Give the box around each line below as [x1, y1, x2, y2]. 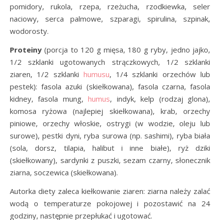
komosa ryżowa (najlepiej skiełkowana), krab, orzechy [10, 106, 210, 116]
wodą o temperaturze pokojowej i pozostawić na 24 [10, 198, 210, 208]
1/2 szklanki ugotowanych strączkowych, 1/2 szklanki [10, 57, 210, 67]
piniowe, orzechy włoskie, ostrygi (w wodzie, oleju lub [10, 118, 210, 128]
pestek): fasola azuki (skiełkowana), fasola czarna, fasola [10, 82, 210, 91]
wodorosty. [10, 26, 49, 36]
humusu [83, 69, 110, 79]
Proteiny [10, 45, 42, 55]
